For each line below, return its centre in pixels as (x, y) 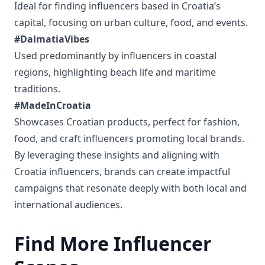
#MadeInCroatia (53, 105)
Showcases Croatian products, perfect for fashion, (127, 122)
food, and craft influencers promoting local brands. (129, 138)
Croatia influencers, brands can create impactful (122, 172)
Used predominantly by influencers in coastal (115, 56)
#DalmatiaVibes (52, 39)
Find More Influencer (113, 243)
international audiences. (68, 205)
